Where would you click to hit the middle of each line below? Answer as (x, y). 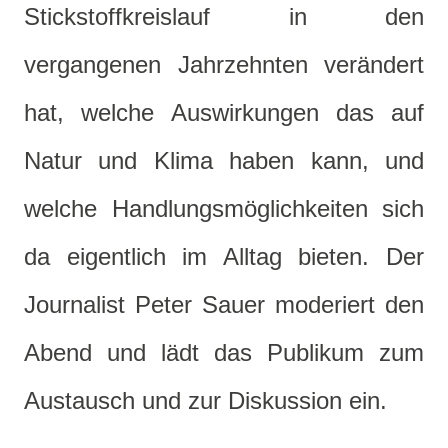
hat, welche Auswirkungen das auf (224, 113)
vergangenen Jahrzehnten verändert (224, 65)
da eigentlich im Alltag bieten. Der (224, 257)
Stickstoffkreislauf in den (224, 17)
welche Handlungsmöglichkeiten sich (224, 209)
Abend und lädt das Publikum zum (224, 353)
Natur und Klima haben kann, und (224, 161)
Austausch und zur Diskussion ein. (205, 401)
